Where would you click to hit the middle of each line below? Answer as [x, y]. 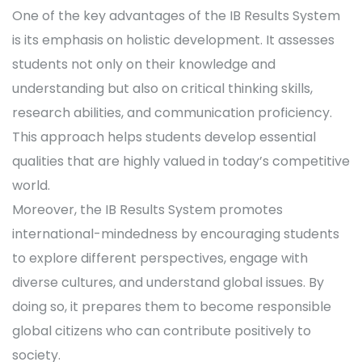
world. [31, 186]
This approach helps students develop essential [164, 137]
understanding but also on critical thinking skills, [162, 89]
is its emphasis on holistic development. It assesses [173, 40]
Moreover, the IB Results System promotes [147, 210]
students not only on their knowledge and [144, 65]
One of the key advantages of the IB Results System [176, 16]
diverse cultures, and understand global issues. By [168, 283]
